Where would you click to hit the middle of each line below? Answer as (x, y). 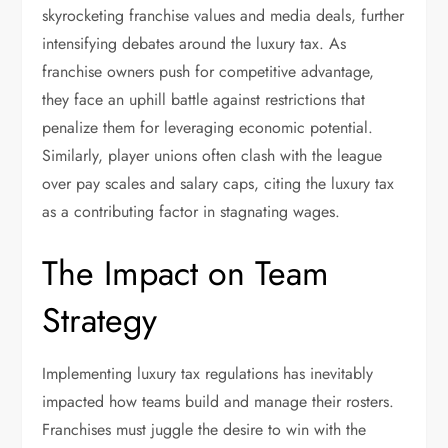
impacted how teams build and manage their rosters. (218, 401)
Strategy (100, 320)
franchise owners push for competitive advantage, (208, 71)
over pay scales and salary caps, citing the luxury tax (218, 183)
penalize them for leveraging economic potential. (208, 127)
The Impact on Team (186, 273)
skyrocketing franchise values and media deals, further (223, 15)
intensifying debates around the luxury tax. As (194, 43)
